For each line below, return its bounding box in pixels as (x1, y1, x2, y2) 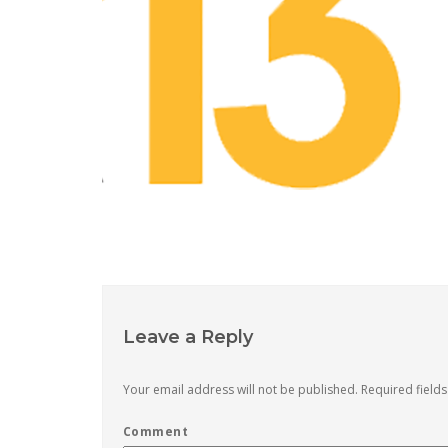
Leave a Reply (123, 326, 253, 348)
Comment (123, 423, 189, 441)
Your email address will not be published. (123, 381, 358, 399)
